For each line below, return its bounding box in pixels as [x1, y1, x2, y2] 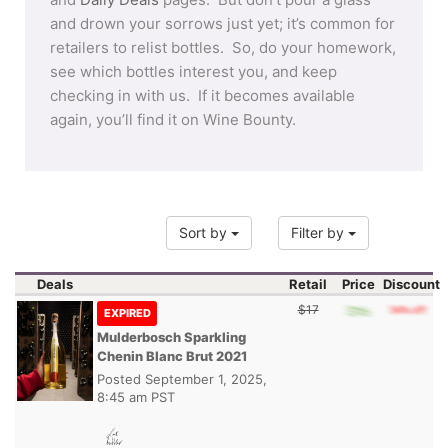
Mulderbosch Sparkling [97, 328, 246, 345]
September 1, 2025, [145, 370, 267, 387]
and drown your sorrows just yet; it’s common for [50, 14, 395, 33]
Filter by [291, 224, 348, 241]
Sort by [179, 224, 231, 241]
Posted [97, 370, 145, 387]
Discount [383, 275, 440, 292]
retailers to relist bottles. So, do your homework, [50, 38, 396, 57]
